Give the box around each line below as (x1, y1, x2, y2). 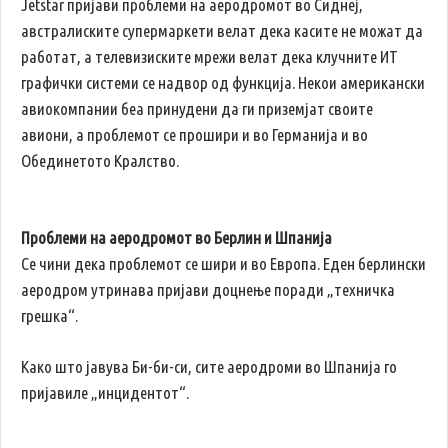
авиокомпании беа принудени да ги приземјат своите (21, 99, 373, 119)
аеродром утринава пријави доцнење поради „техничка (21, 280, 395, 300)
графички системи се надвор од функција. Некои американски (21, 73, 425, 93)
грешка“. (21, 306, 78, 326)
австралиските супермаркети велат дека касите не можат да (21, 21, 423, 41)
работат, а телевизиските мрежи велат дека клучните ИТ (21, 47, 398, 67)
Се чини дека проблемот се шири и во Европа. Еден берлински (21, 254, 426, 274)
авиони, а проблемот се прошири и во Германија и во (21, 125, 368, 145)
